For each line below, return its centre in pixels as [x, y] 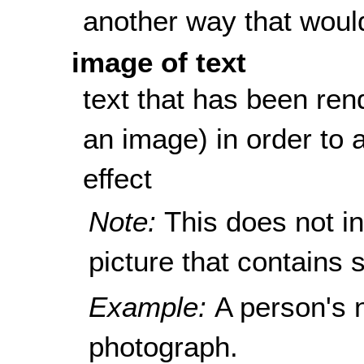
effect [117, 179]
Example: [152, 306]
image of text [158, 63]
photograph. [164, 346]
